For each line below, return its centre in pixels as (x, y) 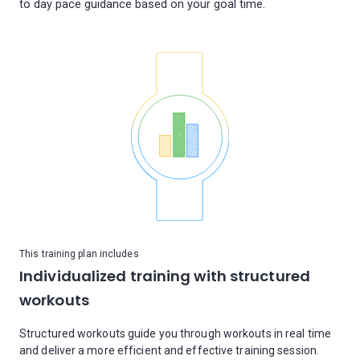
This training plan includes (79, 254)
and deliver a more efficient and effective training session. (170, 350)
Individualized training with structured (165, 276)
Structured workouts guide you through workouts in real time (175, 333)
